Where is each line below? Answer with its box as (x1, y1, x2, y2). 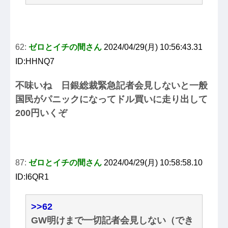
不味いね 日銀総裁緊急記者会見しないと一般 (15, 80, 208, 91)
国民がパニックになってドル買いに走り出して (15, 94, 208, 105)
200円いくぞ (15, 108, 67, 119)
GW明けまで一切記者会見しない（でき (31, 215, 193, 226)
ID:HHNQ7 (15, 57, 54, 66)
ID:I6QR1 (15, 173, 49, 182)
